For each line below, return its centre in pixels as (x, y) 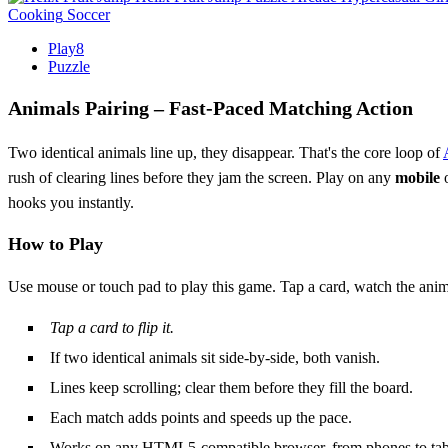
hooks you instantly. (71, 202)
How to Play (55, 243)
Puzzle (69, 66)
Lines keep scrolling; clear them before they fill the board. (231, 387)
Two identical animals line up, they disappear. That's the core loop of (225, 152)
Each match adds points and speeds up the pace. (201, 417)
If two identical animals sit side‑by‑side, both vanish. (215, 357)
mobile (417, 177)
